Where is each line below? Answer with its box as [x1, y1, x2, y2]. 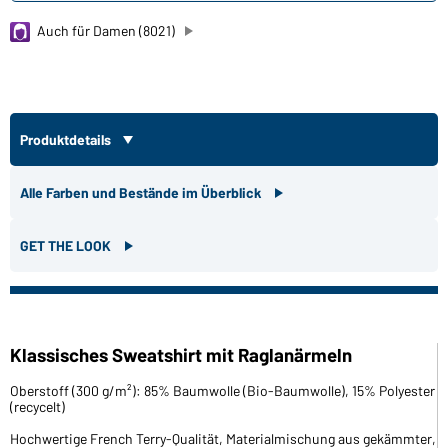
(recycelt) [10, 397, 65, 415]
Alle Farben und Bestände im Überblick [20, 183, 264, 201]
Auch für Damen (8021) [36, 21, 175, 39]
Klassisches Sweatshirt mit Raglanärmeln [10, 342, 352, 366]
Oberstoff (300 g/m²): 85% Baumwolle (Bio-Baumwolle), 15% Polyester [10, 381, 435, 399]
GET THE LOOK [20, 236, 114, 254]
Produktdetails [20, 130, 114, 148]
